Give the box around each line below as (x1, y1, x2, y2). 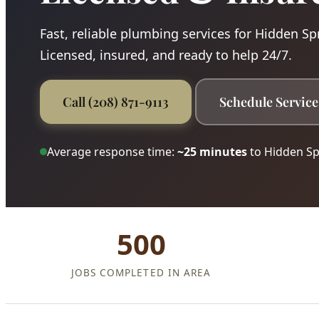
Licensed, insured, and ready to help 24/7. (40, 46, 292, 63)
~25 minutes (177, 143, 247, 159)
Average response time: (47, 143, 177, 159)
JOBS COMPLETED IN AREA (70, 265, 211, 279)
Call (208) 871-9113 (63, 93, 169, 110)
